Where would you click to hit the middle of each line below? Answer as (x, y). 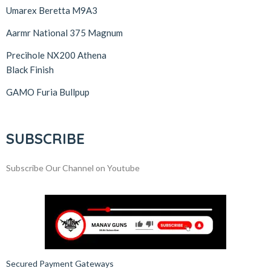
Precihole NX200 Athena (56, 55)
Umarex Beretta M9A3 (52, 10)
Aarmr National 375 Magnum (64, 32)
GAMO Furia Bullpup (48, 92)
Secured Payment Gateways (60, 263)
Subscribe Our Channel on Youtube (73, 168)
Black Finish (30, 69)
